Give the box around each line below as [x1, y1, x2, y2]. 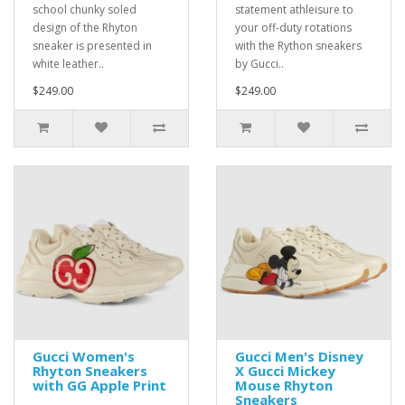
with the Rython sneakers [235, 38, 362, 53]
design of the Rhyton [33, 20, 137, 35]
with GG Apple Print [33, 376, 166, 394]
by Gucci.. [235, 56, 284, 71]
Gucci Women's [33, 347, 135, 365]
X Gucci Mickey [235, 362, 335, 380]
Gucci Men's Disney [235, 347, 363, 365]
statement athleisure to [235, 2, 353, 17]
